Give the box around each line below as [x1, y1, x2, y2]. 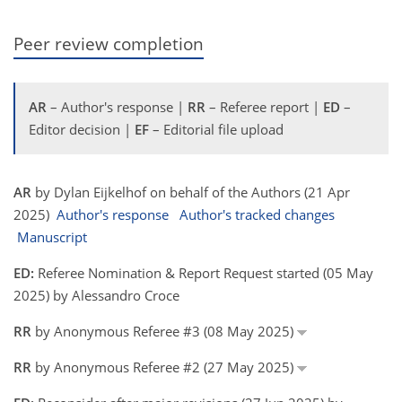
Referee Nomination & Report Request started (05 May [34, 264, 373, 282]
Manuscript [17, 228, 87, 246]
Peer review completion [13, 31, 204, 55]
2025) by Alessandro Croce [13, 286, 179, 304]
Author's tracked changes [179, 205, 335, 223]
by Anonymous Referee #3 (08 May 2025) [31, 322, 297, 340]
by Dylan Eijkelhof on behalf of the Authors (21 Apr [31, 183, 350, 201]
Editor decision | [29, 120, 135, 138]
